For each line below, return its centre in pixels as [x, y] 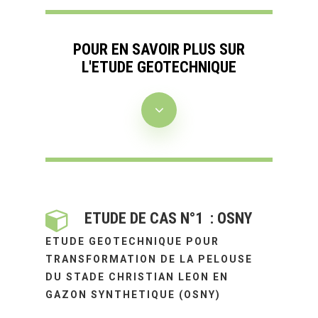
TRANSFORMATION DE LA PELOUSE [149, 259]
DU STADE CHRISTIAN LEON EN [137, 276]
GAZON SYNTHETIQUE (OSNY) [133, 294]
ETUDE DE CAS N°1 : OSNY [169, 218]
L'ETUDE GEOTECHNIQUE [159, 67]
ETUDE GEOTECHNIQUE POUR [133, 241]
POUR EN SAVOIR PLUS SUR [159, 49]
